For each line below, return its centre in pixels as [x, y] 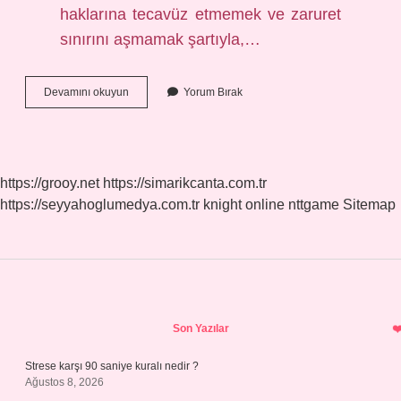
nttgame [314, 205]
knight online [244, 205]
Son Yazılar [200, 328]
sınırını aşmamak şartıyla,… [161, 39]
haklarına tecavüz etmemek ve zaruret [200, 14]
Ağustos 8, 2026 [64, 382]
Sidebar [85, 323]
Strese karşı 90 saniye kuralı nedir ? [112, 366]
